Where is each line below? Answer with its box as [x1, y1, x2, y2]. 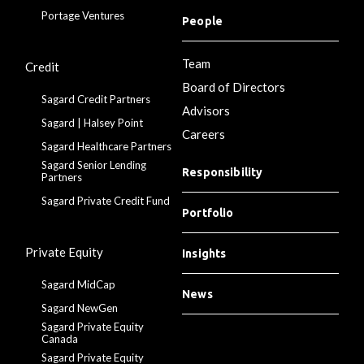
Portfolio [182, 206, 234, 219]
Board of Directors [182, 79, 285, 94]
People [182, 14, 223, 28]
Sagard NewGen [41, 301, 119, 314]
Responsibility [182, 165, 263, 179]
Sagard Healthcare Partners [41, 139, 172, 153]
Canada [41, 331, 79, 345]
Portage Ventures [41, 8, 125, 22]
